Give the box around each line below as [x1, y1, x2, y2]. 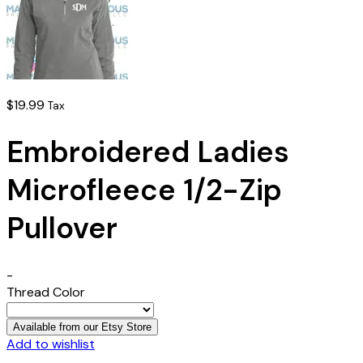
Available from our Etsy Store [13, 321, 152, 334]
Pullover [6, 209, 117, 248]
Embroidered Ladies [6, 133, 289, 172]
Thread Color [6, 284, 85, 301]
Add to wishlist [6, 335, 95, 353]
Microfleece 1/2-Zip [6, 171, 282, 210]
